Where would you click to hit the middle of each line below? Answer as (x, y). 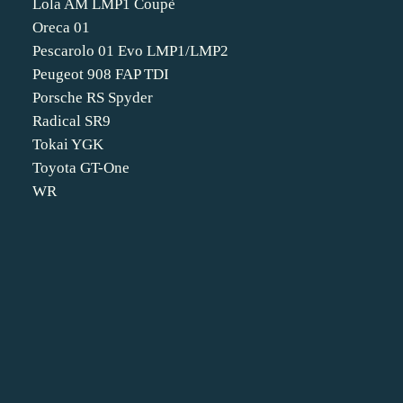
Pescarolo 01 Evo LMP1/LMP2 (130, 51)
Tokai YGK (68, 144)
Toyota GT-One (81, 168)
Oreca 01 (61, 27)
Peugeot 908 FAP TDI (101, 74)
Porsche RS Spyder (93, 98)
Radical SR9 (72, 121)
